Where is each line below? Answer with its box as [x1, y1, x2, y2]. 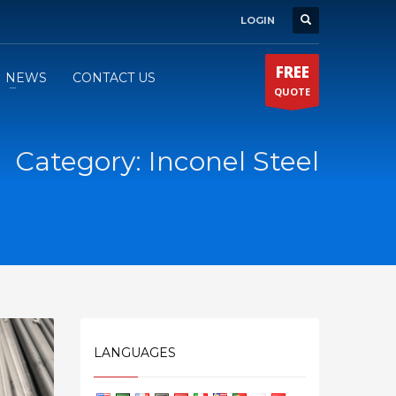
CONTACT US [72, 69, 156, 86]
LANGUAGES [94, 345, 176, 361]
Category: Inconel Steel [15, 145, 319, 178]
